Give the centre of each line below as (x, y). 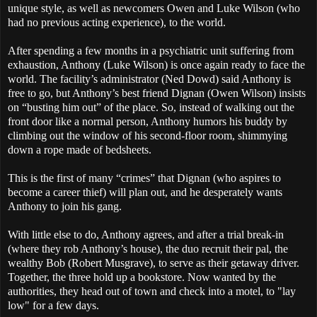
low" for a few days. (53, 305)
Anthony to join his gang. (65, 206)
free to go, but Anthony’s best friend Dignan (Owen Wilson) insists (157, 93)
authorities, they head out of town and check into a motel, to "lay (152, 291)
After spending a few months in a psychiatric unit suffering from (151, 50)
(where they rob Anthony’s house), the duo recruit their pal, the (148, 248)
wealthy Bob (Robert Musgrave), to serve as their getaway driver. (154, 263)
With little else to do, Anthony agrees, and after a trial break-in (146, 234)
